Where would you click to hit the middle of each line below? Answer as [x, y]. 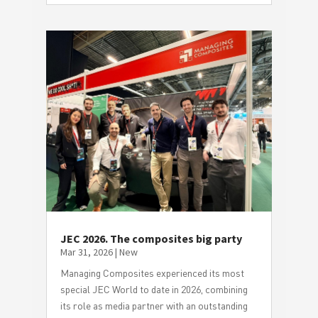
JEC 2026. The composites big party [151, 238]
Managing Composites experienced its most [152, 273]
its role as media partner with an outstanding [154, 305]
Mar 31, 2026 [86, 252]
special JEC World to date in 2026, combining [154, 289]
